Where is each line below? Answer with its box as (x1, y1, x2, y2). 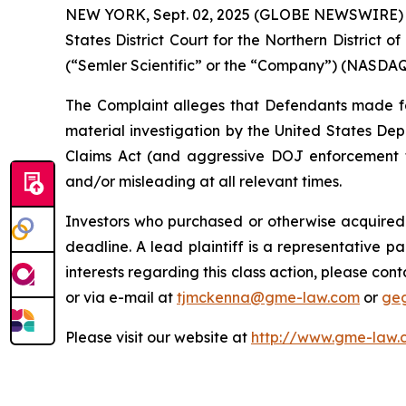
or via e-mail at (65, 288, 177, 306)
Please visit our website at (65, 328, 251, 346)
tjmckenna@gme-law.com (177, 288, 360, 306)
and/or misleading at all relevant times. (65, 172, 342, 190)
